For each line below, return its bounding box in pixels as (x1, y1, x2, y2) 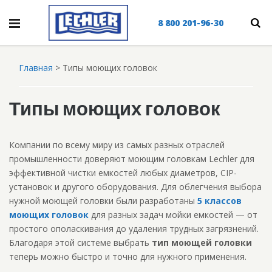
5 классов (197, 195, 242, 206)
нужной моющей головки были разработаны (8, 195, 197, 206)
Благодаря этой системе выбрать (8, 237, 152, 248)
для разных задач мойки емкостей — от (88, 209, 257, 220)
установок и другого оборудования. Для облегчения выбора (8, 181, 262, 192)
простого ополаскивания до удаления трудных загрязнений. (8, 223, 259, 234)
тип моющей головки (151, 237, 252, 248)
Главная (18, 62, 53, 73)
